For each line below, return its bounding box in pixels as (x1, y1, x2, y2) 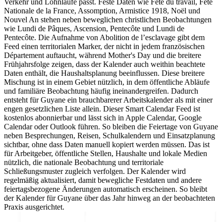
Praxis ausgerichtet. (4, 203, 64, 212)
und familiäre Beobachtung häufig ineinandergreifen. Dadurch (4, 87, 198, 96)
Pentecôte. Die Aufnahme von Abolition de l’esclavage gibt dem (4, 33, 205, 42)
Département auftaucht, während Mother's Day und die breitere (4, 51, 201, 60)
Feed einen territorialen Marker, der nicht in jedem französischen (4, 42, 205, 51)
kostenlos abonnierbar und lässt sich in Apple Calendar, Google (4, 113, 202, 122)
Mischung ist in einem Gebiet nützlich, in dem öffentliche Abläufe (4, 78, 210, 87)
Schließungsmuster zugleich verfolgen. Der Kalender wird (4, 167, 186, 176)
